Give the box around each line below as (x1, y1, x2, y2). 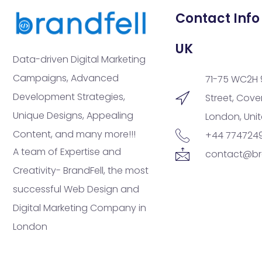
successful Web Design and (13, 182, 139, 196)
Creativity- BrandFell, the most (13, 163, 149, 177)
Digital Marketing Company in (13, 201, 146, 215)
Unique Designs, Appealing (13, 108, 133, 122)
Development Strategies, (13, 89, 125, 104)
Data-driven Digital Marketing (13, 52, 146, 66)
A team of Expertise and (13, 144, 121, 158)
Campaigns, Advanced (13, 71, 119, 85)
